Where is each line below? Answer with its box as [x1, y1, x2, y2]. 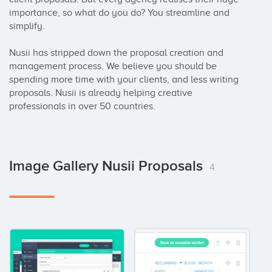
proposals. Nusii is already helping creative [9, 87, 192, 98]
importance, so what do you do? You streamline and [9, 7, 229, 18]
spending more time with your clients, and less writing [9, 74, 239, 85]
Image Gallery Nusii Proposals [9, 157, 206, 175]
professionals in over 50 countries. [9, 101, 155, 112]
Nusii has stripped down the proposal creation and [9, 47, 223, 58]
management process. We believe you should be [9, 61, 217, 72]
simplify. [9, 21, 47, 32]
